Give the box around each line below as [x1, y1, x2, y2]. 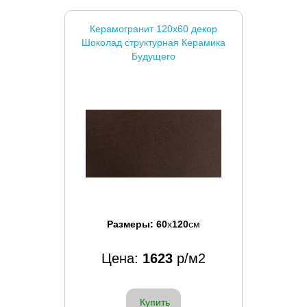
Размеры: [107, 218, 156, 230]
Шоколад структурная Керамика [82, 36, 225, 48]
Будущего [132, 50, 175, 62]
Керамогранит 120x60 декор [90, 23, 217, 34]
